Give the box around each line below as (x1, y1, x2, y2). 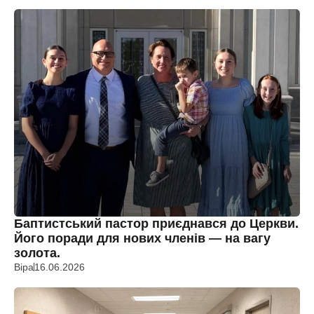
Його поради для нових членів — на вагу (14, 231, 271, 245)
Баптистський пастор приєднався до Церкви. (14, 217, 299, 231)
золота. (14, 246, 60, 260)
